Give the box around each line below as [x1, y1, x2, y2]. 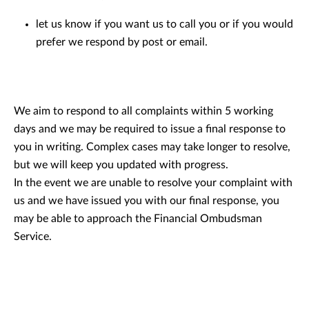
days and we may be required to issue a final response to [14, 123, 286, 134]
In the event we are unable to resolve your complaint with [14, 177, 292, 188]
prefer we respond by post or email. [36, 37, 208, 48]
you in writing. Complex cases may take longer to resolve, [14, 141, 290, 152]
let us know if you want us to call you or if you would [36, 19, 293, 30]
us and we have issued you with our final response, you [14, 195, 279, 206]
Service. [14, 231, 52, 242]
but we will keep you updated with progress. [14, 159, 228, 170]
